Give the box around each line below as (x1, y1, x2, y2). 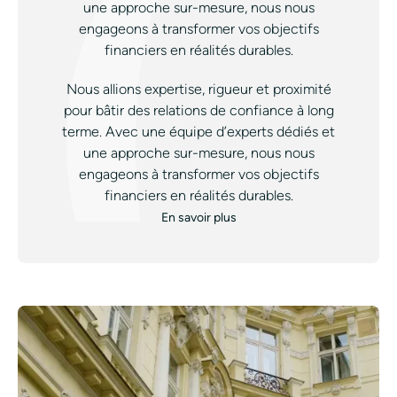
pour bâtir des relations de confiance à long (63, 102, 334, 120)
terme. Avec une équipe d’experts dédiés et (62, 123, 335, 141)
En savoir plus (160, 210, 237, 226)
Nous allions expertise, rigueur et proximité (66, 81, 331, 98)
